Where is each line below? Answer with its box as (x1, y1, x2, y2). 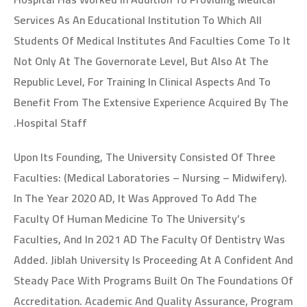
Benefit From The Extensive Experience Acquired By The (14, 92, 288, 112)
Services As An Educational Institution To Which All (14, 10, 262, 30)
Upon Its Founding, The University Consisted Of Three (14, 147, 275, 167)
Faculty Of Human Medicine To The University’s (14, 208, 245, 229)
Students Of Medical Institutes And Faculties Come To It (14, 30, 291, 51)
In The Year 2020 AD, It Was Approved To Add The (14, 188, 257, 208)
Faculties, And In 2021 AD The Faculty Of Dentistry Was (14, 229, 285, 249)
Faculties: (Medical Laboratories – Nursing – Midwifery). (14, 167, 287, 188)
